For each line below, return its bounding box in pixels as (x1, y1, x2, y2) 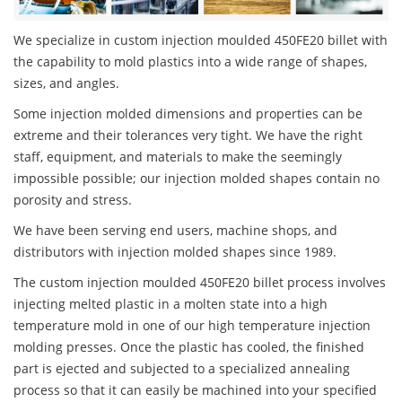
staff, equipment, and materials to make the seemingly (13, 148, 342, 166)
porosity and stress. (13, 191, 132, 209)
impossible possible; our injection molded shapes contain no (13, 170, 380, 188)
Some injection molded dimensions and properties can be (13, 105, 363, 123)
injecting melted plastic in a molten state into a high (13, 295, 328, 313)
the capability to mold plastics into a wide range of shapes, (13, 53, 367, 71)
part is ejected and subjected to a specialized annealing (13, 360, 350, 378)
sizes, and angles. (13, 74, 119, 92)
